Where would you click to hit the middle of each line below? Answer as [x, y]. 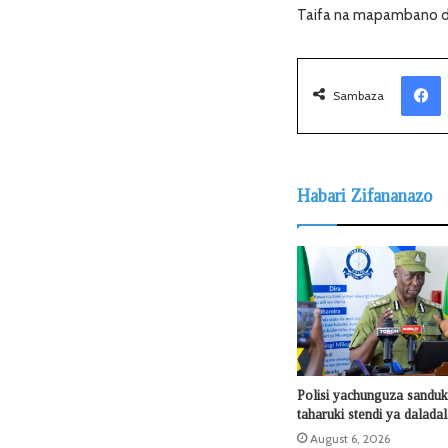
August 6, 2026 [350, 438]
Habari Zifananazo [364, 195]
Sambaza [358, 95]
